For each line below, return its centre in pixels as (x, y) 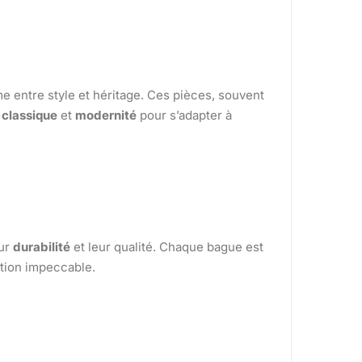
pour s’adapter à (184, 116)
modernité (105, 116)
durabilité (41, 247)
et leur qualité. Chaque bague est (166, 247)
